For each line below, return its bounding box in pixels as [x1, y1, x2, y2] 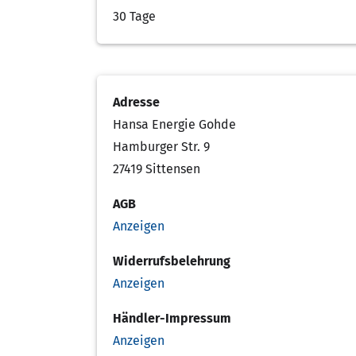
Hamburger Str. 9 [113, 139, 210, 154]
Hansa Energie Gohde [113, 117, 236, 132]
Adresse [113, 95, 160, 110]
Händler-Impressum [113, 311, 231, 326]
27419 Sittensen [113, 161, 200, 176]
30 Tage [113, 9, 156, 24]
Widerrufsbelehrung [113, 253, 230, 269]
